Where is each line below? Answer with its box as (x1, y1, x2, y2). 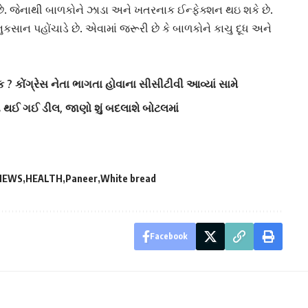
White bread (100, 173, 156, 185)
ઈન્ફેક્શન (177, 3, 223, 17)
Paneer (65, 173, 98, 185)
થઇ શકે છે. (223, 3, 273, 17)
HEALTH (25, 173, 63, 185)
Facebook (149, 231, 188, 242)
